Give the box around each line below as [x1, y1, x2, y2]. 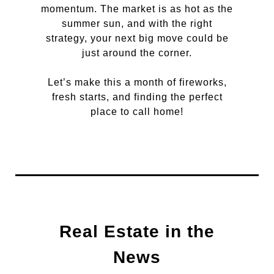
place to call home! [91, 106, 183, 117]
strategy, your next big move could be [45, 33, 229, 43]
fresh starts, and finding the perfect [51, 92, 223, 102]
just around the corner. [82, 48, 192, 58]
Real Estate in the [59, 222, 215, 241]
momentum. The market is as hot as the [41, 4, 233, 14]
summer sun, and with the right [62, 18, 212, 29]
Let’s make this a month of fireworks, [47, 77, 227, 87]
